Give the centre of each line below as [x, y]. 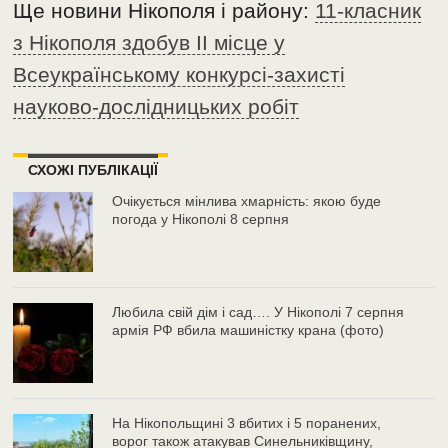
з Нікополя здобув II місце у [149, 42]
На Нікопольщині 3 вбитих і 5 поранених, [247, 422]
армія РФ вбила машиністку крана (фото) [248, 329]
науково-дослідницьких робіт [156, 106]
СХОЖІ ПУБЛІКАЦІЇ [93, 169]
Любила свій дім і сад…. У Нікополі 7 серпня [258, 311]
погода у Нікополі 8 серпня [201, 218]
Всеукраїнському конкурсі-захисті [179, 74]
